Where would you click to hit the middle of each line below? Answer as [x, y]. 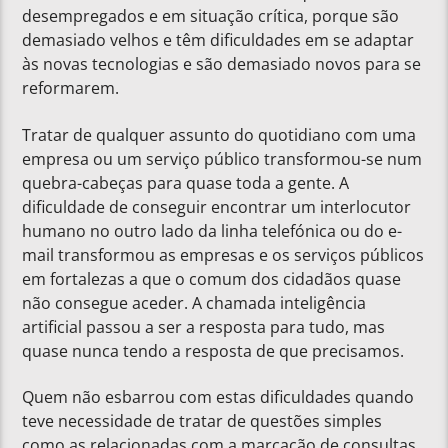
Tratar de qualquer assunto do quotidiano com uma [219, 134]
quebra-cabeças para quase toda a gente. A [186, 182]
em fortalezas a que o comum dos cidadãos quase [212, 278]
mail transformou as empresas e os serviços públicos [223, 254]
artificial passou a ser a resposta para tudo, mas [204, 326]
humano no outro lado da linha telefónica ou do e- [212, 230]
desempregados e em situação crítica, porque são [211, 16]
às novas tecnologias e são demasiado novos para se [222, 64]
